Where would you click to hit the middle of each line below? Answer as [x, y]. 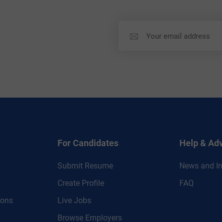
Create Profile [81, 183]
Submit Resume [85, 166]
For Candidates [88, 143]
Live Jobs [74, 200]
